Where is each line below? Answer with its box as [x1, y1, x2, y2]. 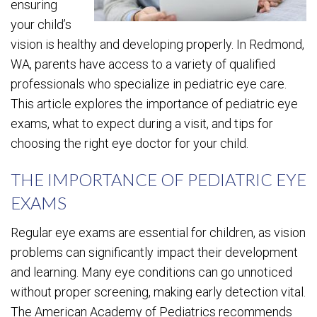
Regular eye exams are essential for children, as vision [11, 225, 306, 240]
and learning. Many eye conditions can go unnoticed [11, 265, 292, 279]
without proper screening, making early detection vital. [11, 284, 306, 299]
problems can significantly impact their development [11, 245, 298, 260]
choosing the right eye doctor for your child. [11, 136, 248, 151]
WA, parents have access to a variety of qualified [11, 57, 275, 71]
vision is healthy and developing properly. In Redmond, [11, 37, 304, 52]
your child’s [11, 17, 71, 32]
